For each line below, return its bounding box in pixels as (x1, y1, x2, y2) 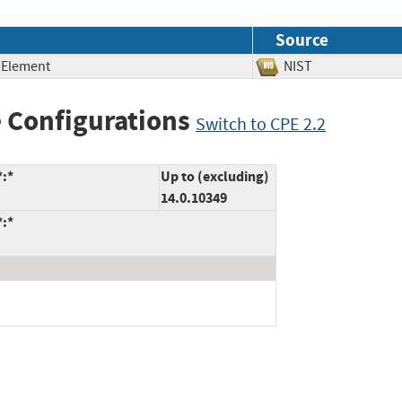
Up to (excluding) (161, 167, 269, 187)
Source (275, 28, 328, 51)
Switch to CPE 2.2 (196, 112, 326, 135)
